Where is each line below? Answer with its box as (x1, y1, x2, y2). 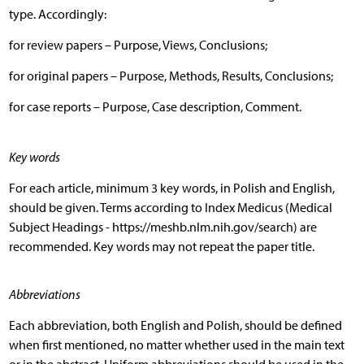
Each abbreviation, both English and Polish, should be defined (8, 317, 342, 333)
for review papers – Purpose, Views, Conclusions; (8, 37, 267, 53)
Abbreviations (8, 286, 80, 302)
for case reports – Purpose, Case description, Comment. (8, 98, 301, 115)
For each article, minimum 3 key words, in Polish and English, (8, 180, 335, 196)
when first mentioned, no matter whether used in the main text (8, 336, 344, 353)
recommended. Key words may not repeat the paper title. (8, 238, 314, 254)
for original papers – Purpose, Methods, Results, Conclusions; (8, 67, 333, 84)
